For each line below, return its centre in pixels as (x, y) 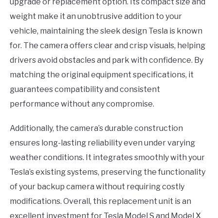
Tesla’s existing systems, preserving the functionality (108, 172)
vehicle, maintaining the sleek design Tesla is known (106, 31)
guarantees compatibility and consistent (85, 90)
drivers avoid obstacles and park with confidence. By (107, 60)
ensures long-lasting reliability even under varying (102, 143)
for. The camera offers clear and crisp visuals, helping (108, 46)
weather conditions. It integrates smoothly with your (107, 158)
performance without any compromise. (82, 104)
